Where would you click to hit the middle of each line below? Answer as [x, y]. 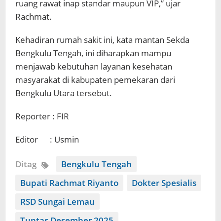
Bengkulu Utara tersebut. [64, 93]
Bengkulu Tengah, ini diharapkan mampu [93, 53]
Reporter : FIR [42, 116]
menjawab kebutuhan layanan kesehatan [94, 66]
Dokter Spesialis [164, 183]
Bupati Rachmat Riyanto [69, 183]
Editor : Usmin [47, 139]
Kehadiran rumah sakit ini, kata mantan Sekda [102, 39]
